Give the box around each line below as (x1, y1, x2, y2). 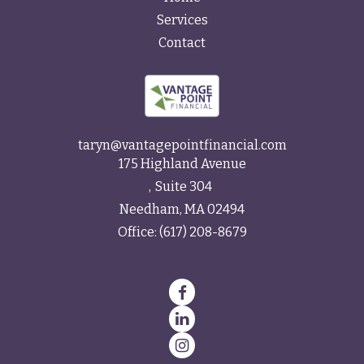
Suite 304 (154, 179, 212, 195)
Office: (117, 224, 159, 240)
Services (156, 12, 208, 28)
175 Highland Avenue (118, 156, 246, 172)
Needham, (119, 201, 182, 218)
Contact (158, 35, 206, 51)
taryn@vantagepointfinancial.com (77, 137, 287, 154)
